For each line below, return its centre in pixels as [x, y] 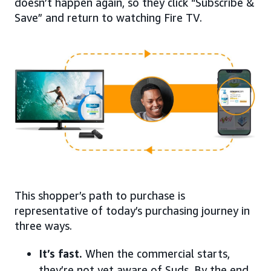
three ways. [43, 225]
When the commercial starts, [156, 253]
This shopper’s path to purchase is [100, 195]
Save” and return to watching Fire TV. [108, 18]
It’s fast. [60, 253]
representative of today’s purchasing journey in [132, 210]
